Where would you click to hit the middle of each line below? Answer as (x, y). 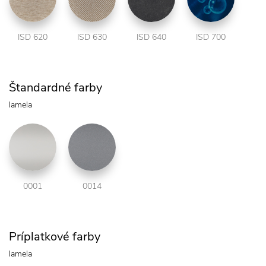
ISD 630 (92, 37)
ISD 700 (211, 37)
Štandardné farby (56, 87)
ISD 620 (33, 37)
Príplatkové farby (55, 236)
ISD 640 (151, 37)
